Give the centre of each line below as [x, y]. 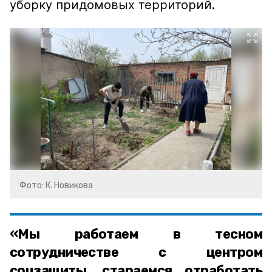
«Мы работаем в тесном [136, 234]
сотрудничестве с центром [136, 252]
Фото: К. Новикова [56, 185]
